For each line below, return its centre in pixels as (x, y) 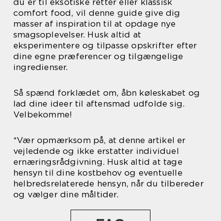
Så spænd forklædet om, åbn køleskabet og (107, 93)
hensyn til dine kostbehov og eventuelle (98, 173)
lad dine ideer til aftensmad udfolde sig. (99, 104)
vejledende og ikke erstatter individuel (96, 151)
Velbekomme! (43, 114)
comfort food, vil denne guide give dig (97, 13)
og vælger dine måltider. (66, 194)
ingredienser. (41, 67)
